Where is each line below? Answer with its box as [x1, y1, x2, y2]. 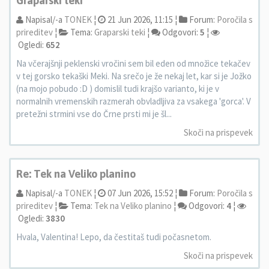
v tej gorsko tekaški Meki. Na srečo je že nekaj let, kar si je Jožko [16, 70, 252, 82]
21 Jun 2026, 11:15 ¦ [106, 14, 177, 25]
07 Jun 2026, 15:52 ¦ [106, 187, 177, 199]
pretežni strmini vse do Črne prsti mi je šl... [16, 108, 172, 119]
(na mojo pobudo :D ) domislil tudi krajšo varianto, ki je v [16, 83, 219, 94]
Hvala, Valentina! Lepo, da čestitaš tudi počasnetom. [16, 231, 211, 243]
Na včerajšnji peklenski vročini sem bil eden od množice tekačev [16, 58, 250, 69]
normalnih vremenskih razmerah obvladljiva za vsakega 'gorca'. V [16, 95, 251, 107]
